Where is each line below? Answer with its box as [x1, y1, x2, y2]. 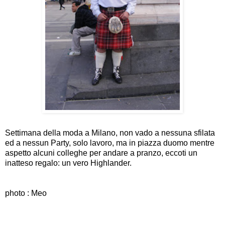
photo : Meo [5, 189, 47, 198]
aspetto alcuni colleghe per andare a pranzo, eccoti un [5, 149, 197, 158]
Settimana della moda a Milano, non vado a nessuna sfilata [5, 129, 215, 138]
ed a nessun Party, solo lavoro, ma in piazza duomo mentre [5, 139, 214, 148]
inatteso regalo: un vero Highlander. [5, 159, 132, 168]
